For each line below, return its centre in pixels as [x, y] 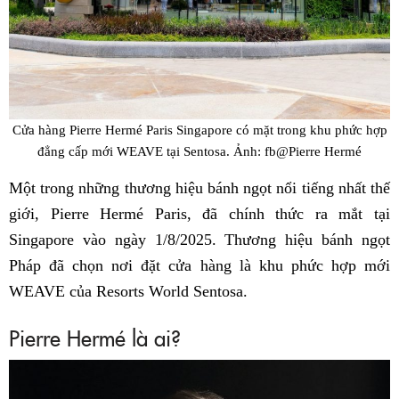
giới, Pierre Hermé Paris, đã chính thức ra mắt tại [199, 214]
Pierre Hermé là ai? [95, 338]
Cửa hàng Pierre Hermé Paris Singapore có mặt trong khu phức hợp [199, 129]
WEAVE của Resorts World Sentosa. [128, 292]
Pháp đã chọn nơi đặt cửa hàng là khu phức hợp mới [199, 266]
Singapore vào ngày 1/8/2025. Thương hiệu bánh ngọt [199, 240]
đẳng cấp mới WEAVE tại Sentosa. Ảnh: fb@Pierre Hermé [199, 151]
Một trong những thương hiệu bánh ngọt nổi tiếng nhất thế [199, 188]
